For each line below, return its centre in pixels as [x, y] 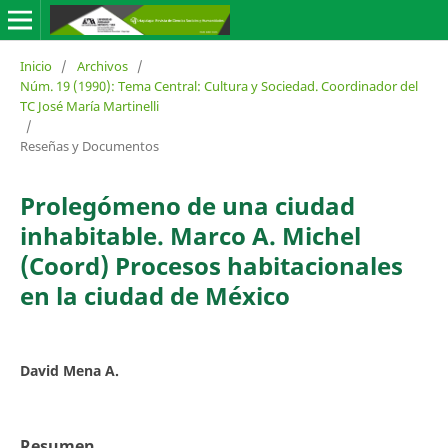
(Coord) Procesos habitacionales [211, 265]
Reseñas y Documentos [89, 145]
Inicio [35, 65]
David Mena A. [69, 370]
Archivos [102, 65]
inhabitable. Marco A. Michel [190, 235]
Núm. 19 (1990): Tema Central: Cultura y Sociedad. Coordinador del [218, 85]
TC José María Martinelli [89, 105]
